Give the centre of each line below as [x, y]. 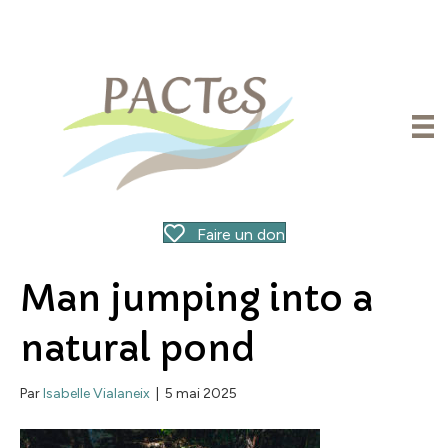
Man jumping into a [196, 298]
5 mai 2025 [201, 393]
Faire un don [240, 234]
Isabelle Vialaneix [96, 393]
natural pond [137, 348]
